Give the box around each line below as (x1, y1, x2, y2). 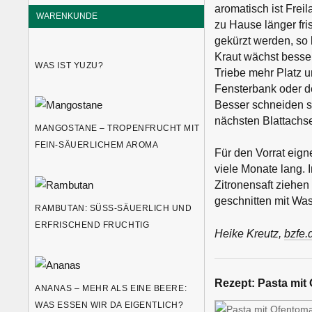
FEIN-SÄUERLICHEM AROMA (35, 140, 159, 150)
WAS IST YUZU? (35, 60, 109, 70)
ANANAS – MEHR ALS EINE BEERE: (35, 283, 187, 293)
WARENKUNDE (36, 10, 98, 20)
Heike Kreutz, (214, 227, 284, 240)
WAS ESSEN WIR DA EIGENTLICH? (35, 300, 184, 310)
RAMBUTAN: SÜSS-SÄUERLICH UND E (35, 203, 192, 214)
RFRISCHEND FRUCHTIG (35, 220, 143, 231)
